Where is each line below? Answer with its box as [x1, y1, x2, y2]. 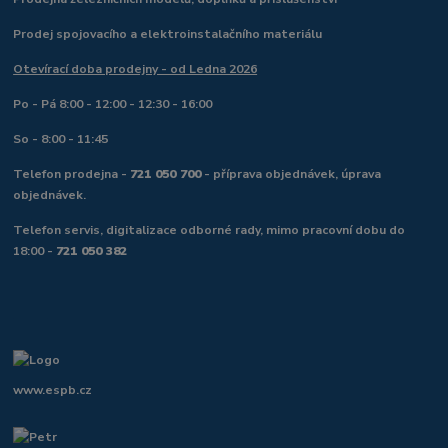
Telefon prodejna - [13, 165, 131, 182]
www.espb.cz [13, 382, 93, 399]
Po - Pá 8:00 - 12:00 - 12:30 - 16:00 [13, 95, 213, 112]
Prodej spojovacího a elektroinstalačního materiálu [13, 25, 323, 42]
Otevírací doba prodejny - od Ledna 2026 [13, 60, 258, 77]
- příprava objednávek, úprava [201, 165, 382, 182]
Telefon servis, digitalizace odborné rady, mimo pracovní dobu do [13, 221, 406, 238]
